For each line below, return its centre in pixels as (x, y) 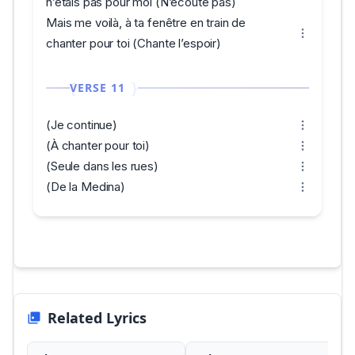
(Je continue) (82, 125)
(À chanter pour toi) (98, 145)
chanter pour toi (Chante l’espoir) (134, 43)
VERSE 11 (97, 88)
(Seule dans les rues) (102, 166)
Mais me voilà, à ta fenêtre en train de (146, 23)
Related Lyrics (97, 318)
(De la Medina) (86, 187)
